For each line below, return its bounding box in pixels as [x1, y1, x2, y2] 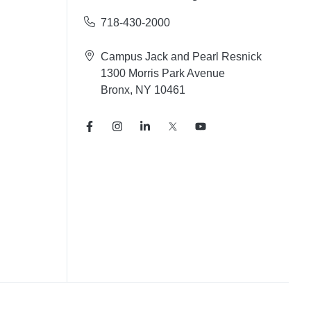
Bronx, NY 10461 [100, 84, 185, 96]
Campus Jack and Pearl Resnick [100, 51, 262, 63]
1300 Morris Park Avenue [100, 67, 225, 80]
